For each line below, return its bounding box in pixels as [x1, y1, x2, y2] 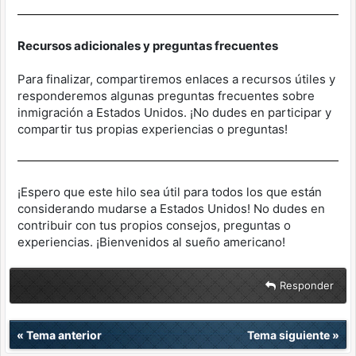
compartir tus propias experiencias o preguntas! [17, 122, 288, 137]
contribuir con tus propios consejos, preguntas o [17, 218, 291, 233]
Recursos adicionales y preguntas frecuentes [17, 38, 278, 53]
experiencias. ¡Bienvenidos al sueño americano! [17, 234, 285, 250]
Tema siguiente [247, 328, 330, 342]
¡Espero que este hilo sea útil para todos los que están [17, 184, 322, 199]
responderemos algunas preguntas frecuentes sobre [17, 88, 315, 103]
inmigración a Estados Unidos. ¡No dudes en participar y [17, 105, 331, 120]
